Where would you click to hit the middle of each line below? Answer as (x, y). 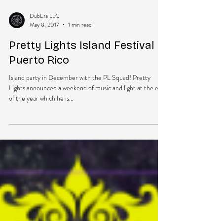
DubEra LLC (45, 45)
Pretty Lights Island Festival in (88, 75)
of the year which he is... (41, 128)
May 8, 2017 (44, 54)
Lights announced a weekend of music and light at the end (87, 117)
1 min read (80, 54)
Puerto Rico (39, 90)
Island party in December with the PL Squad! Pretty (80, 107)
